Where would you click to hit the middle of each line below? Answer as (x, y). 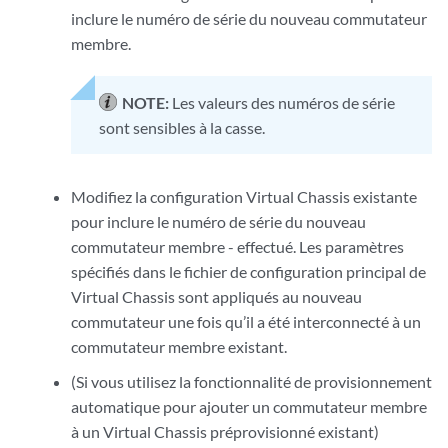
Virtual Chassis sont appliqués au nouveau (216, 296)
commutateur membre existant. (178, 346)
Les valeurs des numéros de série (283, 102)
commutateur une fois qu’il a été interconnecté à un (245, 321)
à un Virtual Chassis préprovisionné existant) (224, 431)
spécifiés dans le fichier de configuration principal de (248, 271)
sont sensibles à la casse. (181, 127)
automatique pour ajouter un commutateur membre (248, 406)
